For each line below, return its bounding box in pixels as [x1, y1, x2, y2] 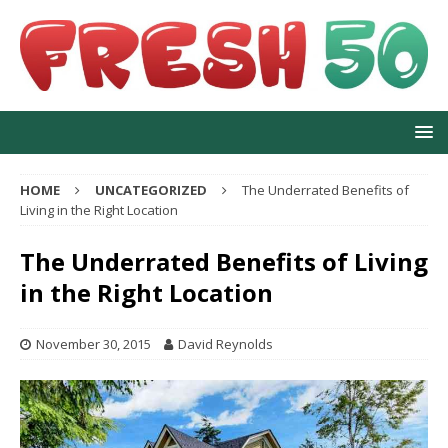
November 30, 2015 [36, 335, 151, 354]
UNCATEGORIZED [95, 181, 207, 200]
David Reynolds [178, 335, 273, 354]
